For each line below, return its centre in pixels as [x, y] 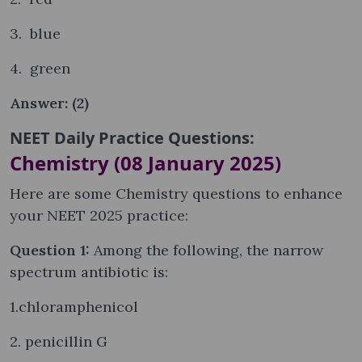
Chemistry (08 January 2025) [145, 162]
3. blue [35, 33]
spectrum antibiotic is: [89, 271]
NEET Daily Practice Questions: [132, 137]
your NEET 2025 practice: [99, 215]
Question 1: [52, 250]
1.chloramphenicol [74, 306]
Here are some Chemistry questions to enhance [176, 193]
